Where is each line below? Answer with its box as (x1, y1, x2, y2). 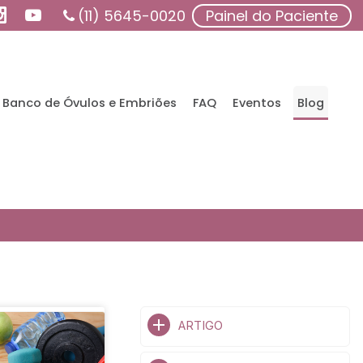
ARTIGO (177, 318, 223, 333)
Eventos (232, 95, 281, 111)
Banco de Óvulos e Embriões (2, 95, 177, 111)
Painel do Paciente (206, 5, 338, 26)
